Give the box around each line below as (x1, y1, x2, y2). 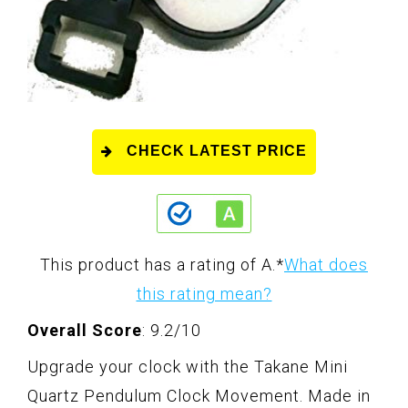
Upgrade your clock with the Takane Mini (27, 357, 348, 377)
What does (284, 255, 368, 275)
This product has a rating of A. (40, 255, 276, 275)
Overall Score (27, 321, 142, 341)
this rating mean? (136, 284, 272, 304)
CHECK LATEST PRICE (127, 143, 307, 159)
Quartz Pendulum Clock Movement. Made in (27, 386, 371, 406)
